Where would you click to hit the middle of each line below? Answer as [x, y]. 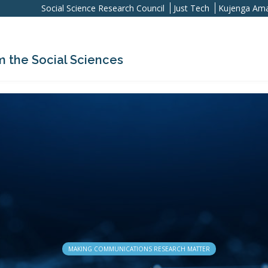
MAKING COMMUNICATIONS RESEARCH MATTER [139, 249]
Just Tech [191, 8]
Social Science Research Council [103, 8]
